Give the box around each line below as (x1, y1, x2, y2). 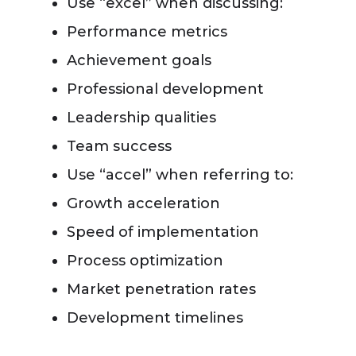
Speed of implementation (67, 223, 259, 241)
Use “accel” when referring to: (67, 166, 293, 184)
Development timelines (67, 309, 243, 327)
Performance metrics (67, 23, 227, 41)
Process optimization (67, 252, 223, 269)
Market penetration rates (67, 281, 256, 298)
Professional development (67, 80, 264, 98)
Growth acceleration (67, 195, 220, 212)
